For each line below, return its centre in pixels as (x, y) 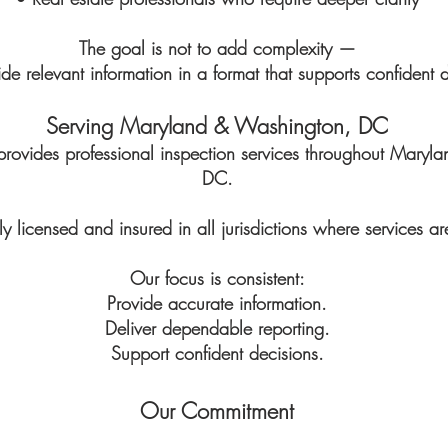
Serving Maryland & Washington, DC (217, 126)
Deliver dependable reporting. (217, 328)
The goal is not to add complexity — (217, 48)
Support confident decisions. (217, 353)
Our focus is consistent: (217, 278)
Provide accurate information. (217, 303)
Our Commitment (217, 411)
